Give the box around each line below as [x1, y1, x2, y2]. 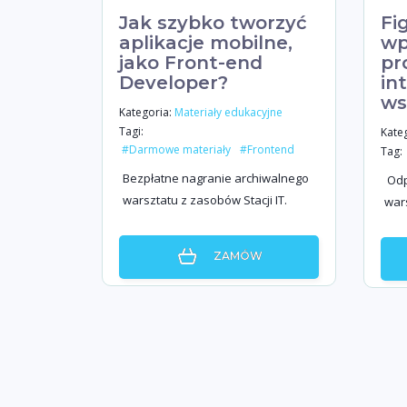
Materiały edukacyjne [174, 104, 283, 121]
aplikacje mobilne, [119, 32, 293, 54]
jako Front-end [119, 52, 263, 74]
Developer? [119, 72, 228, 94]
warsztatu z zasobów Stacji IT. [123, 192, 287, 208]
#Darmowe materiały [122, 142, 231, 158]
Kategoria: [119, 104, 172, 120]
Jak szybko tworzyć [119, 12, 307, 34]
